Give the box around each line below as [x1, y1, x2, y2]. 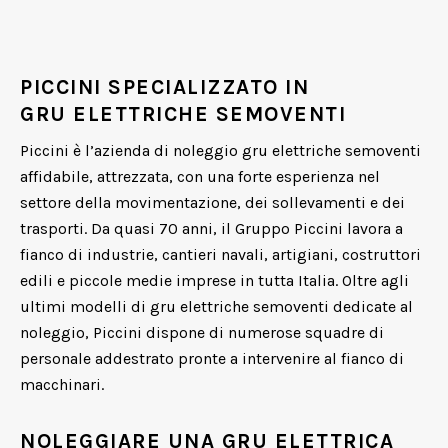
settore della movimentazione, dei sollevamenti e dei [20, 193, 405, 212]
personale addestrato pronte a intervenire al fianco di [20, 349, 404, 368]
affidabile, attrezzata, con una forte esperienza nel [20, 167, 380, 186]
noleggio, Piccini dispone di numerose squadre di [20, 323, 384, 342]
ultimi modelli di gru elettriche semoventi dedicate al [20, 297, 413, 316]
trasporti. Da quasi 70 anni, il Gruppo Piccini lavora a [20, 219, 403, 238]
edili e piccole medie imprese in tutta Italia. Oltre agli [20, 271, 409, 290]
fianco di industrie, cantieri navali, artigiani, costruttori [20, 245, 421, 264]
